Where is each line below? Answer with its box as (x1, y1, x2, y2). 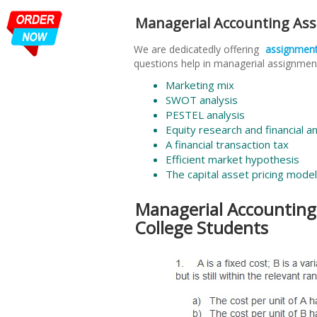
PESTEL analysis (166, 107, 245, 122)
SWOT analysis (166, 92, 238, 107)
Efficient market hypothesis (166, 151, 299, 166)
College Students (135, 215, 268, 239)
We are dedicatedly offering (134, 42, 262, 56)
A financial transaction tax (166, 137, 289, 151)
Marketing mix (166, 77, 234, 92)
